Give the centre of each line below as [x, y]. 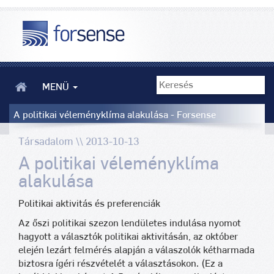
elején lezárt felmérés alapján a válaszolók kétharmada [136, 250]
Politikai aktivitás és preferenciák [89, 204]
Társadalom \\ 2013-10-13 [79, 142]
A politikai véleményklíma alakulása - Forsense [115, 115]
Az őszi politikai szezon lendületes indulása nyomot [130, 223]
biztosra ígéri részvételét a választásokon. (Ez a [120, 264]
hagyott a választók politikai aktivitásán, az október [128, 237]
